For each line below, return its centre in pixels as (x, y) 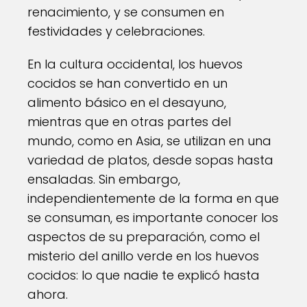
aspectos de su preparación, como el (144, 237)
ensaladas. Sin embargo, (104, 179)
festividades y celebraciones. (116, 31)
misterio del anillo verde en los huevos (143, 256)
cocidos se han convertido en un (127, 83)
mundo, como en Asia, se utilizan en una (149, 141)
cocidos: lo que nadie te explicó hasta (144, 275)
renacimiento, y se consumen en (126, 12)
